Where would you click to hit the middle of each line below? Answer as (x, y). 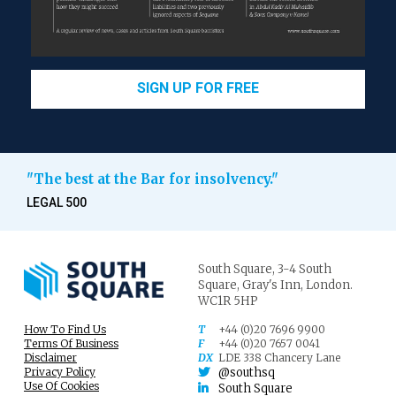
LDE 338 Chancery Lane (278, 357)
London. (329, 285)
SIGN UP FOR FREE (198, 88)
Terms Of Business (71, 343)
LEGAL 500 (57, 202)
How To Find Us (65, 329)
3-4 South (305, 269)
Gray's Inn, (273, 285)
